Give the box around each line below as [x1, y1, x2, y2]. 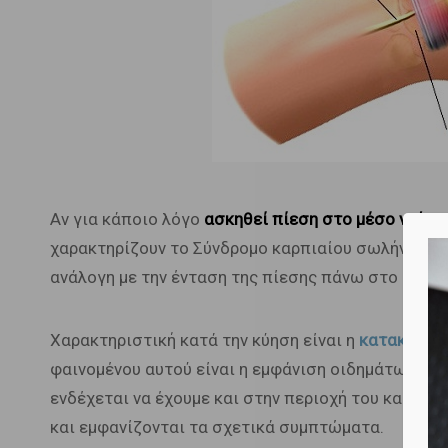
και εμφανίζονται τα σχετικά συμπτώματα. [49, 417, 384, 437]
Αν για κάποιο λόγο [49, 209, 200, 229]
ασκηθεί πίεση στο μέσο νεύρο [199, 209, 444, 229]
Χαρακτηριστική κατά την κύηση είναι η [49, 330, 359, 350]
